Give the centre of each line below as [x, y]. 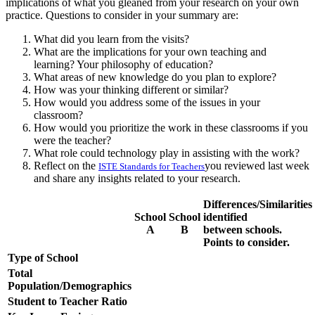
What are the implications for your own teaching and [150, 51]
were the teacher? [72, 140]
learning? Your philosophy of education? [123, 64]
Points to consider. [246, 242]
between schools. [243, 229]
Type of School [43, 257]
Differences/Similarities [258, 204]
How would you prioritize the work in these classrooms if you [171, 127]
